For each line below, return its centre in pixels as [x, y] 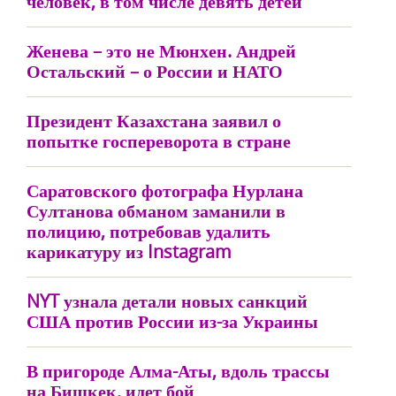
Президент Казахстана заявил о [154, 121]
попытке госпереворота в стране [159, 141]
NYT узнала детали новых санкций [167, 301]
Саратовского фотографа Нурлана [165, 190]
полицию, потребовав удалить [148, 231]
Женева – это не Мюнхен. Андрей [161, 51]
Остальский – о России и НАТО [155, 71]
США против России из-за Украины [172, 321]
